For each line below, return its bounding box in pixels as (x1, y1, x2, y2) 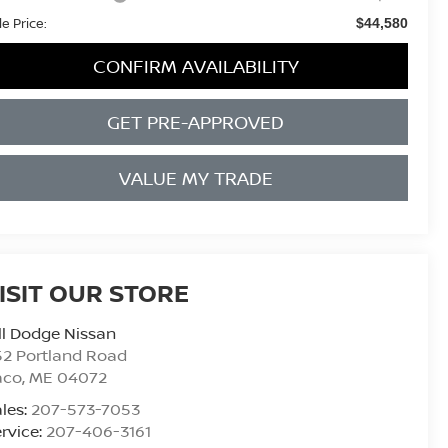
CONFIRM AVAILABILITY (92, 53, 299, 78)
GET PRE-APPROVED (107, 109, 284, 134)
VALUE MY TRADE (118, 165, 273, 190)
